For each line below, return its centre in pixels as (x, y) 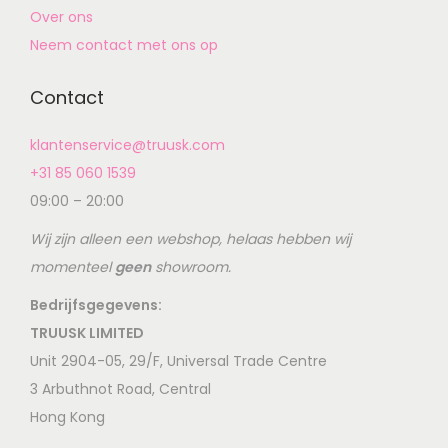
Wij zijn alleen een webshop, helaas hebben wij (190, 239)
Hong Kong (67, 417)
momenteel (72, 267)
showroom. (191, 267)
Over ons (61, 17)
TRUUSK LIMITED (87, 333)
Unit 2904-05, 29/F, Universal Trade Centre (178, 361)
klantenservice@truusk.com (127, 145)
